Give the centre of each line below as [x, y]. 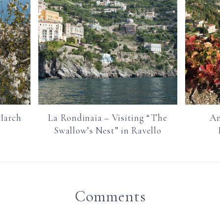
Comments [110, 196]
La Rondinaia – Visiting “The [108, 118]
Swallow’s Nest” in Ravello [108, 131]
